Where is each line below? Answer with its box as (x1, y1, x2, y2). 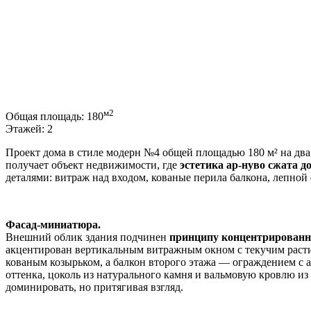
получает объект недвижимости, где (6, 158, 180, 171)
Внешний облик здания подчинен (6, 230, 169, 243)
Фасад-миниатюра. (6, 218, 101, 230)
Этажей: (6, 122, 47, 135)
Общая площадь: (6, 110, 87, 122)
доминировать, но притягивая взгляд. (6, 280, 183, 293)
